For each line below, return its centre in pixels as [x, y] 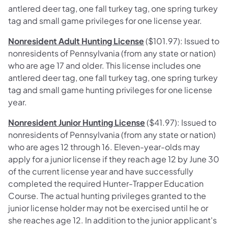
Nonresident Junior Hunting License [77, 123]
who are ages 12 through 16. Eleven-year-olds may [104, 147]
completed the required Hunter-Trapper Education [106, 184]
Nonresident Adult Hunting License [76, 41]
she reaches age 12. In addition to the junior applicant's [112, 220]
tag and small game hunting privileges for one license [110, 90]
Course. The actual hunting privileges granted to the [107, 196]
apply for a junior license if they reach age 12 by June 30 [114, 159]
